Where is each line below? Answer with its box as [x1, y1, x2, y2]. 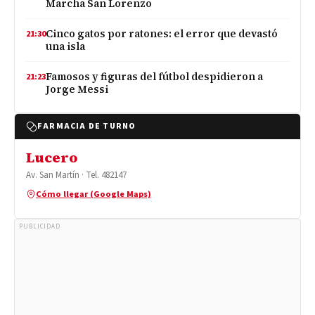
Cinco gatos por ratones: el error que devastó [46, 27, 278, 41]
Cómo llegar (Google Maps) [36, 188, 151, 200]
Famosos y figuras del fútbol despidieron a [46, 70, 263, 84]
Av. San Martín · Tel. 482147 [26, 169, 127, 181]
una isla [46, 39, 85, 53]
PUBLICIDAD [19, 222, 60, 231]
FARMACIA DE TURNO [37, 120, 136, 132]
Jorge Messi [46, 82, 108, 96]
